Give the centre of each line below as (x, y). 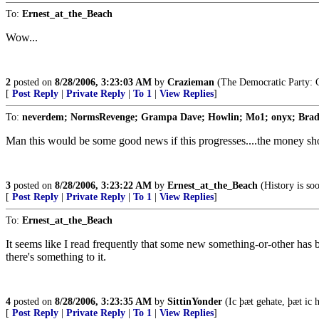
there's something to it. (56, 257)
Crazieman (191, 82)
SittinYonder (195, 302)
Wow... (22, 37)
